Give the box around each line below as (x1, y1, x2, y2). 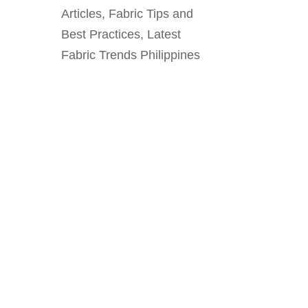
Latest (147, 27, 181, 42)
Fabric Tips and (109, 7, 194, 21)
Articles (61, 7, 102, 21)
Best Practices (61, 27, 141, 42)
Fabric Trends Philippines (61, 48, 201, 63)
